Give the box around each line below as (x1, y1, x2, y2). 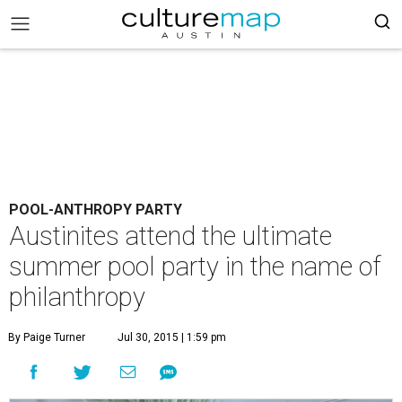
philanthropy (9, 282, 145, 312)
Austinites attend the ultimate (9, 221, 332, 251)
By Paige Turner (8, 331, 85, 344)
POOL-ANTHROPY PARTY (9, 201, 182, 218)
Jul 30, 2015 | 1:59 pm (118, 331, 226, 344)
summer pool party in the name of (9, 251, 381, 282)
